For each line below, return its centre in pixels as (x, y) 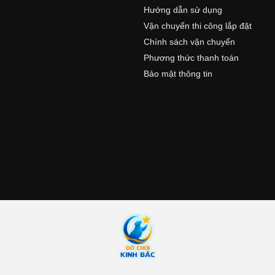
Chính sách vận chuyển (189, 41)
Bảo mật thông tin (178, 73)
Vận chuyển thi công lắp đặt (198, 25)
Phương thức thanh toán (191, 57)
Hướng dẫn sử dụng (183, 10)
